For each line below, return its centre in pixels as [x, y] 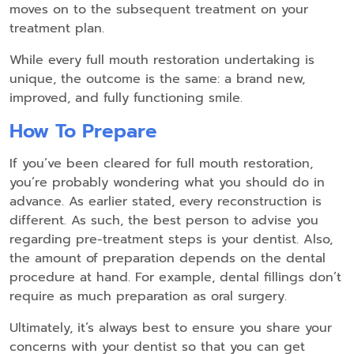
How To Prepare [83, 132]
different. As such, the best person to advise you [164, 221]
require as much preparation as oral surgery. [148, 297]
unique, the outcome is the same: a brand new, [157, 79]
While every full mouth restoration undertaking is [162, 60]
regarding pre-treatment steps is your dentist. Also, [171, 240]
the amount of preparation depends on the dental [168, 259]
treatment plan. [57, 29]
